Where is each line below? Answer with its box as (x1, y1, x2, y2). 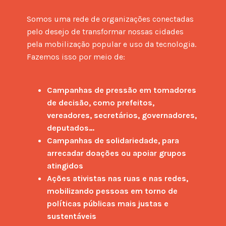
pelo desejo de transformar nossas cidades (27, 26, 184, 36)
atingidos (47, 160, 84, 171)
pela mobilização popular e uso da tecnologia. (27, 39, 197, 49)
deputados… (47, 123, 95, 133)
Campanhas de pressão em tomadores (47, 85, 197, 95)
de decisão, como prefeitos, (47, 97, 155, 107)
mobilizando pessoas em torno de (47, 186, 178, 196)
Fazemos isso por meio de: (27, 51, 126, 62)
